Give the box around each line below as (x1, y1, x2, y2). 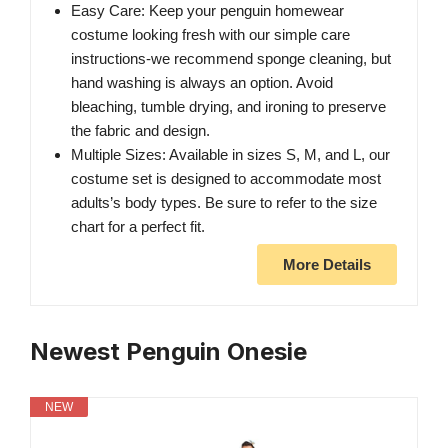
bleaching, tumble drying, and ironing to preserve (71, 98, 386, 116)
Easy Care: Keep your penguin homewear (71, 2, 344, 20)
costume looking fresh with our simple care (71, 26, 350, 44)
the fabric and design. (71, 122, 210, 140)
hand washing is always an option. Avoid (71, 74, 333, 92)
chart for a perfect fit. (71, 218, 205, 236)
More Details (283, 256, 371, 274)
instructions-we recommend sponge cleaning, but (71, 50, 391, 68)
